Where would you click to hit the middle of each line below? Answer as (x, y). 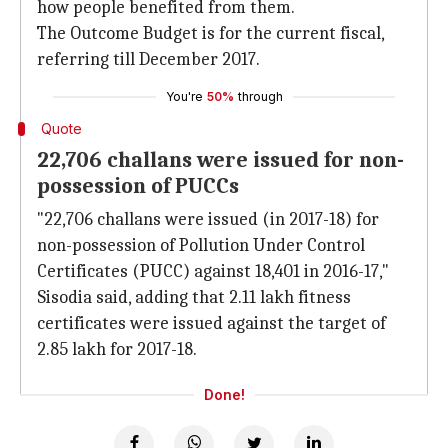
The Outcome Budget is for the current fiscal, (210, 33)
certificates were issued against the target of (211, 323)
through (260, 96)
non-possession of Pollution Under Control (201, 245)
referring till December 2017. (148, 59)
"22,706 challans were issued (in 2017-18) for (208, 219)
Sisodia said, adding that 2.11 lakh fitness (194, 297)
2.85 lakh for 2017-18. (117, 349)
